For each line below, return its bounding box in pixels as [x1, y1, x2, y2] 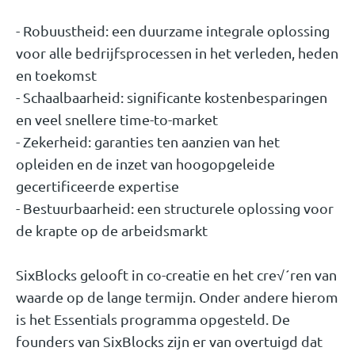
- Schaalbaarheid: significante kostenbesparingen [16, 89, 327, 106]
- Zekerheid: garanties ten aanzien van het [16, 133, 280, 151]
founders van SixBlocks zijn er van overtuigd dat [16, 333, 323, 350]
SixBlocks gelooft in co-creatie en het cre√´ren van [16, 266, 337, 284]
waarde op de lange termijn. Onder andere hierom [16, 288, 338, 306]
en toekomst [16, 67, 97, 84]
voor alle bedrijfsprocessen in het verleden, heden [16, 44, 338, 62]
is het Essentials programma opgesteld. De [16, 311, 290, 328]
